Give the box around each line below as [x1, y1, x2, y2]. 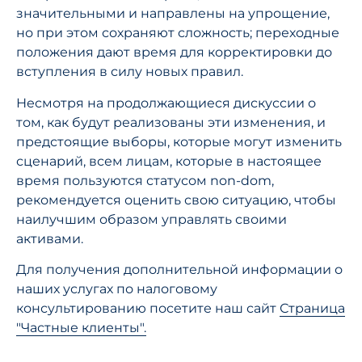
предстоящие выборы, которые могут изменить [16, 133, 342, 149]
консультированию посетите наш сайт [16, 301, 280, 317]
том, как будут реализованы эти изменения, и [16, 114, 326, 130]
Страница [280, 301, 345, 317]
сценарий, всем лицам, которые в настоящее [16, 153, 322, 169]
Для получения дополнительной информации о [16, 262, 343, 278]
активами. [16, 230, 83, 246]
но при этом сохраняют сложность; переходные [16, 25, 339, 41]
